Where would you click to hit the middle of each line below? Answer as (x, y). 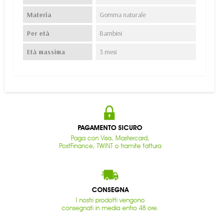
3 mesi (108, 52)
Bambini (111, 33)
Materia (39, 14)
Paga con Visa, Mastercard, (110, 138)
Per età (38, 33)
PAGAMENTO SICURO (110, 128)
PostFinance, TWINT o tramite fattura (110, 145)
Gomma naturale (122, 14)
